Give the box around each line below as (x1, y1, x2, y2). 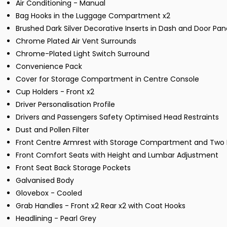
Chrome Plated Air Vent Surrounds (16, 36, 136, 47)
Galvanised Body (16, 175, 74, 186)
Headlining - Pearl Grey (16, 213, 96, 224)
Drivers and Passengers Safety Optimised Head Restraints (16, 112, 219, 123)
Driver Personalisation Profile (16, 99, 115, 110)
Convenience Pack (16, 61, 82, 72)
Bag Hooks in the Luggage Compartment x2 (16, 11, 170, 21)
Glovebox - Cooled (16, 188, 82, 199)
